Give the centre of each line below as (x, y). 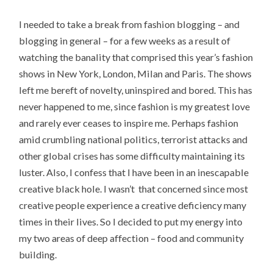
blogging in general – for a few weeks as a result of (125, 40)
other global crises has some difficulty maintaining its (132, 155)
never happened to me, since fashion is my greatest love (135, 106)
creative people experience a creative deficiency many (133, 205)
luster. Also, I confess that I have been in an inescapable (134, 172)
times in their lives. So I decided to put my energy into (131, 221)
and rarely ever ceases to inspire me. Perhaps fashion (129, 122)
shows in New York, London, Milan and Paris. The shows (136, 73)
